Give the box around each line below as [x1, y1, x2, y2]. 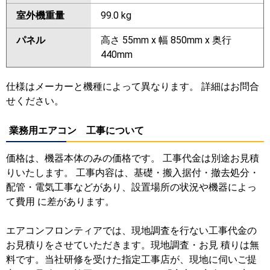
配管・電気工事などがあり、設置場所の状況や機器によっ [6, 181, 257, 193]
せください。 [6, 95, 64, 107]
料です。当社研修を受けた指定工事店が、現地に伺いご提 [6, 253, 257, 265]
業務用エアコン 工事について [9, 124, 144, 136]
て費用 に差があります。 [6, 195, 115, 207]
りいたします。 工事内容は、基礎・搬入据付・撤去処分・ [6, 166, 259, 178]
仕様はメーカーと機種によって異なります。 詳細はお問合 [6, 80, 259, 92]
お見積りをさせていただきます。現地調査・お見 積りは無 [6, 239, 259, 251]
